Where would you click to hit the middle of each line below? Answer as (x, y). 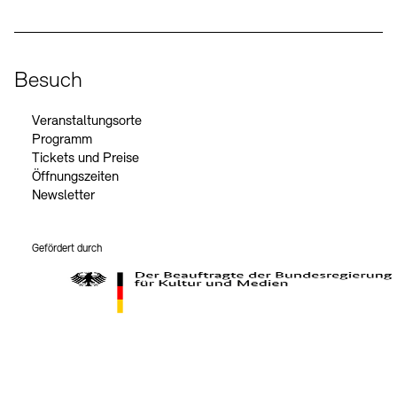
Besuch (48, 82)
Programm (62, 140)
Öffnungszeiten (75, 178)
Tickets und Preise (86, 159)
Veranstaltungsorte (87, 122)
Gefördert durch (67, 249)
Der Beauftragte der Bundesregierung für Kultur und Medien (164, 335)
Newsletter (63, 196)
